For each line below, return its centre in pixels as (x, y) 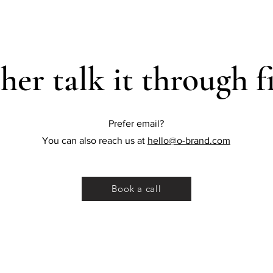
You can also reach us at (95, 140)
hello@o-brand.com (189, 140)
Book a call (136, 189)
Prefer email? (136, 123)
